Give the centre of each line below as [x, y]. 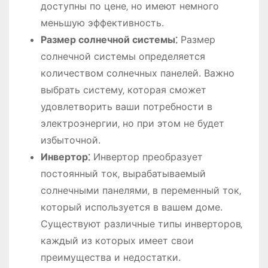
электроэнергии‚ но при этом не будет [132, 123]
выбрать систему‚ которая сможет [123, 89]
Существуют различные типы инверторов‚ [141, 223]
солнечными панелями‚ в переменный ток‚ [141, 190]
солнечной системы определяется [123, 56]
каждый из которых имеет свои [117, 240]
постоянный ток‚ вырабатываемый [123, 173]
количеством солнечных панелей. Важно [137, 73]
